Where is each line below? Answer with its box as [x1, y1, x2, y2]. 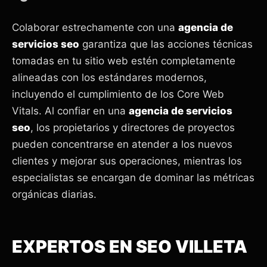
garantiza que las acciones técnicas [79, 38, 253, 50]
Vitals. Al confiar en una [12, 104, 129, 117]
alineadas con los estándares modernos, [12, 71, 207, 83]
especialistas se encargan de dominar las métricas [12, 171, 254, 184]
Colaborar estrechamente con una [12, 21, 178, 33]
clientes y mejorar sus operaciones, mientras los [12, 154, 242, 167]
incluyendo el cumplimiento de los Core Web [12, 88, 224, 100]
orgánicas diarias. [12, 188, 97, 200]
